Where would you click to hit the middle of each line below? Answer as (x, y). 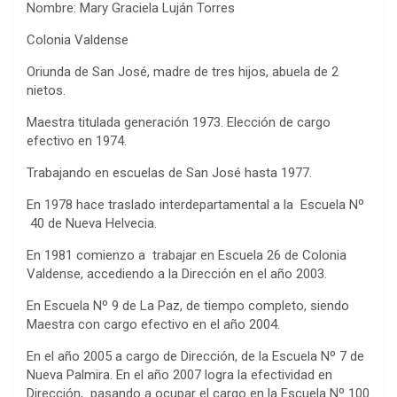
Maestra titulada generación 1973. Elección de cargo (179, 122)
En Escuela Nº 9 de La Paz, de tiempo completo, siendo (188, 305)
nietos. (46, 90)
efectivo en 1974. (77, 140)
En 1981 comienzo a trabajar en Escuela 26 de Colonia (187, 255)
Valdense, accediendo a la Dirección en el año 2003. (177, 273)
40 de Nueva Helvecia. (92, 223)
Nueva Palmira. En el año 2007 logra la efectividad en (179, 374)
